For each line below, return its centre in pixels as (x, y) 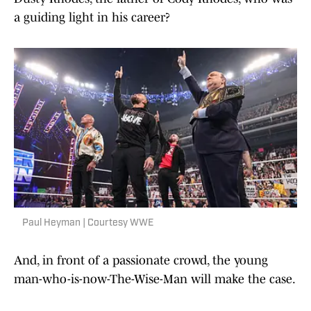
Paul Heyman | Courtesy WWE (88, 224)
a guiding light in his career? (92, 18)
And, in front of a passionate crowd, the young (141, 261)
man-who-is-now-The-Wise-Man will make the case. (155, 279)
